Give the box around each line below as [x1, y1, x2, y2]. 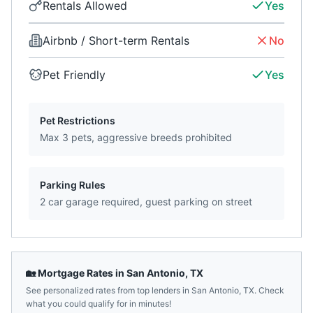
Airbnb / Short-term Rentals [43, 34, 189, 48]
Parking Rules [40, 179, 105, 191]
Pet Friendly [43, 68, 105, 82]
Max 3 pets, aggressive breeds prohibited [40, 131, 232, 143]
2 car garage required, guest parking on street [40, 196, 252, 208]
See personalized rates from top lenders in [26, 285, 191, 296]
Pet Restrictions [40, 115, 115, 126]
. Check [254, 285, 284, 296]
